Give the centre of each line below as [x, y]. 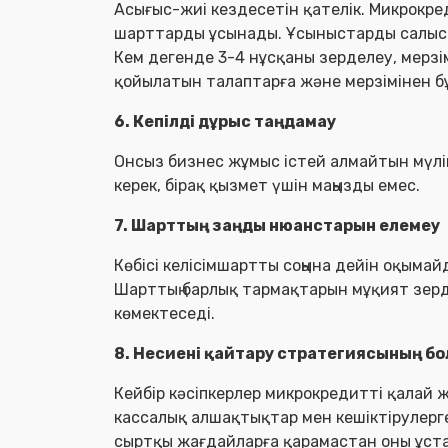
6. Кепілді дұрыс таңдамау [225, 121]
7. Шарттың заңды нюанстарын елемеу [277, 225]
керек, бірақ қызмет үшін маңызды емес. [267, 185]
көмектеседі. [164, 313]
